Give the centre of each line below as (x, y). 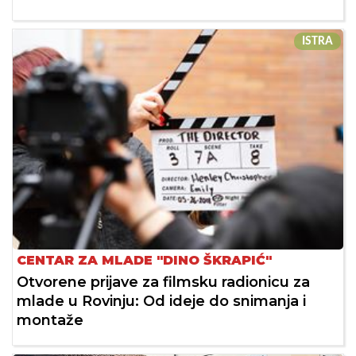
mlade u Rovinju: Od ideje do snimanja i (161, 302)
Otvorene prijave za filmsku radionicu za (163, 282)
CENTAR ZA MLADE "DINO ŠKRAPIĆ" (144, 261)
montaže (50, 321)
